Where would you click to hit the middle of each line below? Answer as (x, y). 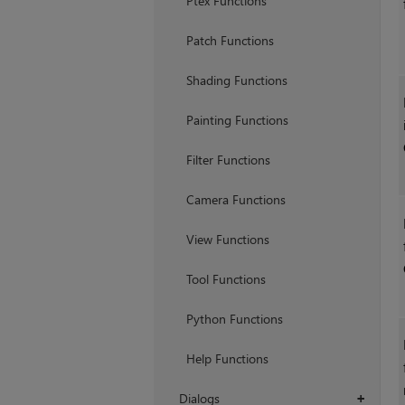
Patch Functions (230, 41)
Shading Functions (236, 80)
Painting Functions (237, 120)
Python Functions (234, 319)
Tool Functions (226, 279)
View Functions (227, 240)
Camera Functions (235, 200)
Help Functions (227, 359)
